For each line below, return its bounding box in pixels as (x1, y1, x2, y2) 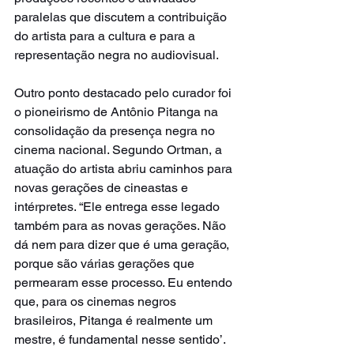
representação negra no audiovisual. (14, 47, 219, 62)
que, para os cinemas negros (14, 293, 179, 309)
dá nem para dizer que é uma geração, (14, 236, 232, 252)
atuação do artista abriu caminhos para (14, 160, 235, 176)
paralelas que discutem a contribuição (14, 9, 230, 24)
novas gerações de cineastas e (14, 179, 191, 195)
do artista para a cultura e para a (14, 28, 198, 43)
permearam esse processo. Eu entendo (14, 274, 235, 290)
